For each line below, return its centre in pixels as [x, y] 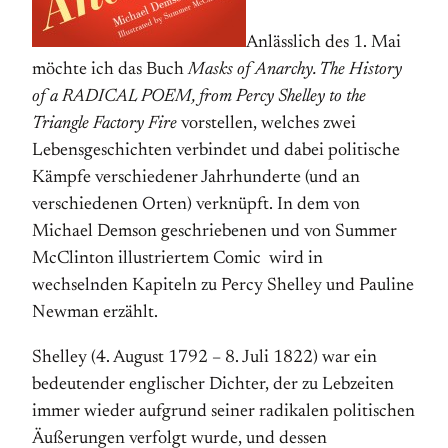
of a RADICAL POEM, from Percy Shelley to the [199, 97]
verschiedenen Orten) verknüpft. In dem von [196, 205]
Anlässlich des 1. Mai [323, 43]
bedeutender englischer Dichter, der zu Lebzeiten [213, 385]
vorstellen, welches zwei [266, 124]
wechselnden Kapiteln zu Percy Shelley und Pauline [223, 286]
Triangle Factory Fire [104, 124]
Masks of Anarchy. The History [295, 70]
